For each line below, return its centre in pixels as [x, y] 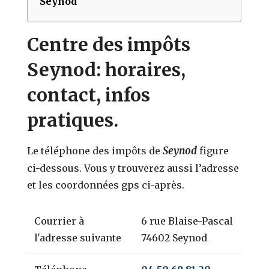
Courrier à [59, 221]
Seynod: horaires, [107, 69]
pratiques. [73, 120]
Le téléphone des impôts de [95, 150]
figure [214, 150]
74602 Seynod [174, 237]
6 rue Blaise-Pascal [187, 221]
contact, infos [89, 95]
